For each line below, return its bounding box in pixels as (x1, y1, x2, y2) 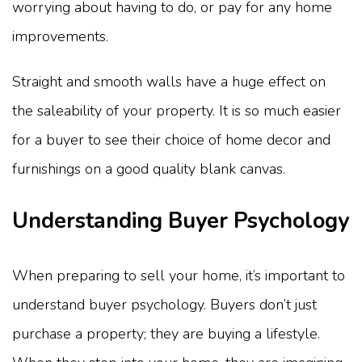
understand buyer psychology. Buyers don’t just (12, 295, 317, 315)
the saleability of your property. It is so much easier (12, 100, 341, 120)
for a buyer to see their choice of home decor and (12, 129, 330, 149)
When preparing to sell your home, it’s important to (12, 266, 345, 286)
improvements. (12, 26, 108, 46)
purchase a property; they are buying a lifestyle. (12, 324, 320, 344)
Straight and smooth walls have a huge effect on (12, 71, 326, 91)
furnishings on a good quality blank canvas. (12, 158, 285, 179)
